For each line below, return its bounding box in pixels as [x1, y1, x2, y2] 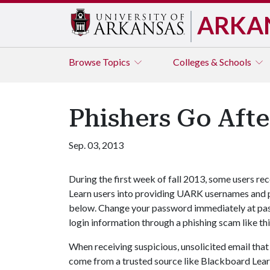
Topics [102, 56, 132, 67]
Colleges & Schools [173, 56, 253, 67]
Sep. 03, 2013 [69, 139, 124, 151]
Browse [69, 56, 102, 67]
